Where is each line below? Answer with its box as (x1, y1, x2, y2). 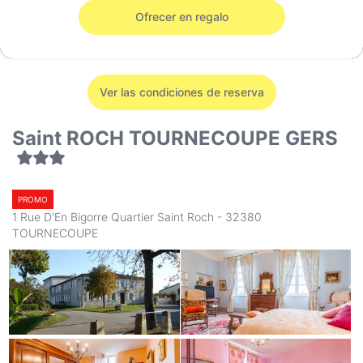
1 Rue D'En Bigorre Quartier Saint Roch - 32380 (12, 210, 262, 224)
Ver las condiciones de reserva (99, 85, 264, 100)
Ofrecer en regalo (135, 10, 228, 24)
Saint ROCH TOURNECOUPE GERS (12, 126, 338, 151)
